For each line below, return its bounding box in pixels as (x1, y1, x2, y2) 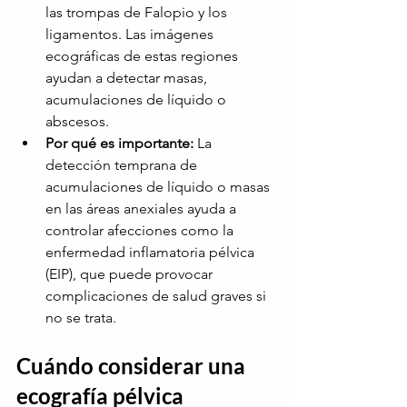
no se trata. (45, 309, 116, 327)
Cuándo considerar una (16, 352, 250, 380)
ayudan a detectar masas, (45, 69, 211, 87)
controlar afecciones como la (45, 222, 237, 240)
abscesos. (45, 113, 109, 131)
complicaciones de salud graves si (45, 287, 270, 305)
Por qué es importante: (45, 134, 194, 153)
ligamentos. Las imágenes (45, 25, 217, 44)
